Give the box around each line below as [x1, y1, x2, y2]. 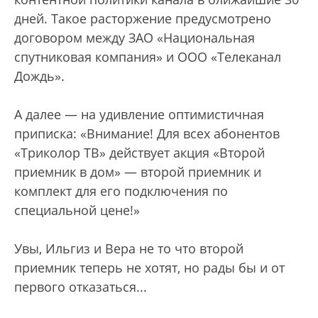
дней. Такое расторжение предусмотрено [14, 10, 271, 28]
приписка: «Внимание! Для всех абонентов [14, 125, 280, 143]
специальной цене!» [14, 202, 140, 219]
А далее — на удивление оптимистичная [14, 106, 264, 124]
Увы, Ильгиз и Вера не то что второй [14, 240, 243, 258]
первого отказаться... [14, 278, 147, 296]
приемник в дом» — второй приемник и [14, 163, 261, 181]
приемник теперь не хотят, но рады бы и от [14, 259, 285, 277]
